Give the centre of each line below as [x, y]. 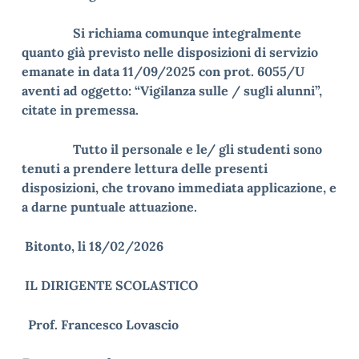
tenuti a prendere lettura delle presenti [145, 168]
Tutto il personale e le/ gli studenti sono [172, 149]
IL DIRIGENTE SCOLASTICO [111, 285]
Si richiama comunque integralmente [161, 33]
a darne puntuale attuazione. [109, 207]
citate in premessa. [80, 110]
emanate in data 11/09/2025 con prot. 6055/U [163, 71]
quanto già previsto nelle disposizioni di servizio [170, 52]
